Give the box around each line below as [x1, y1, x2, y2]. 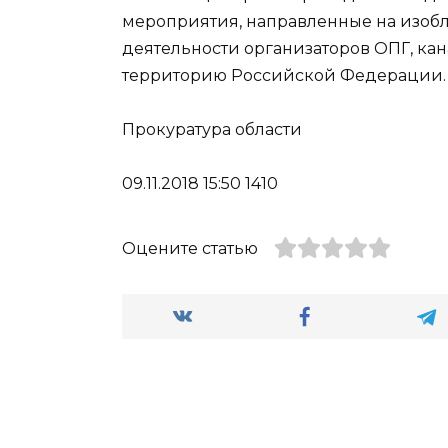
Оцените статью [122, 238, 258, 258]
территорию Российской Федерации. [122, 65, 446, 85]
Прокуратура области [122, 119, 302, 139]
